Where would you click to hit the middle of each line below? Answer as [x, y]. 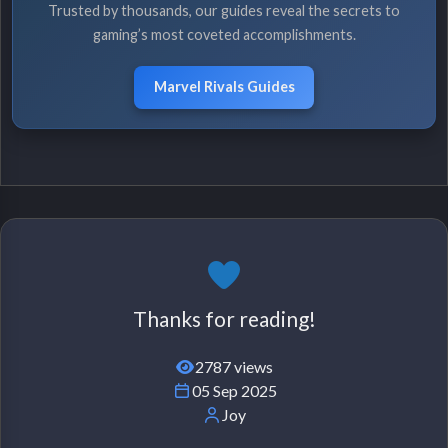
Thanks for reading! [224, 319]
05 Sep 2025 [234, 391]
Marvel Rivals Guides [224, 87]
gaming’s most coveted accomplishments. [224, 34]
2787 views [234, 367]
